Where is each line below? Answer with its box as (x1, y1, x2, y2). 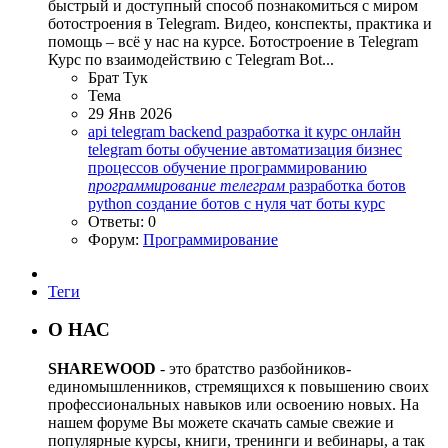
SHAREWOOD (48, 360, 156, 378)
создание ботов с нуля (136, 194, 290, 212)
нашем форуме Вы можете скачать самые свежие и (48, 414, 394, 432)
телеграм (220, 176, 285, 194)
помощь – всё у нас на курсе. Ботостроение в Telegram (48, 32, 418, 50)
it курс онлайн (304, 122, 401, 140)
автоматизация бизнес (251, 140, 402, 158)
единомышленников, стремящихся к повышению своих (48, 378, 429, 396)
